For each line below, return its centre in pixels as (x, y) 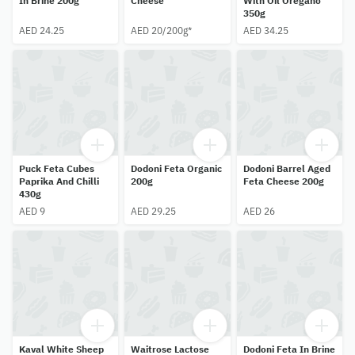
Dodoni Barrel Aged (286, 169)
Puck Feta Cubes (57, 169)
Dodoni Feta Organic (177, 169)
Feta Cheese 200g (283, 181)
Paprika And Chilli (59, 181)
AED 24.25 (42, 30)
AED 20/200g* (162, 30)
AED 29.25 (154, 212)
